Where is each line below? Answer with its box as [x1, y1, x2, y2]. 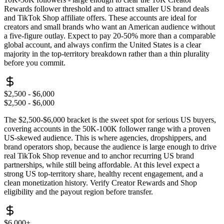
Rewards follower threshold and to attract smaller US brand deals [4, 4, 209, 13]
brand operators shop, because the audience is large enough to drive [4, 142, 216, 151]
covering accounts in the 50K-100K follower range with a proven [4, 124, 210, 133]
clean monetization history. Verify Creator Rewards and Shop [4, 178, 197, 187]
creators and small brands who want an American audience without [4, 22, 215, 31]
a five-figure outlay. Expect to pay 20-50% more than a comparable [4, 31, 215, 40]
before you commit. [4, 58, 65, 67]
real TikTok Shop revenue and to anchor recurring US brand [4, 151, 194, 160]
